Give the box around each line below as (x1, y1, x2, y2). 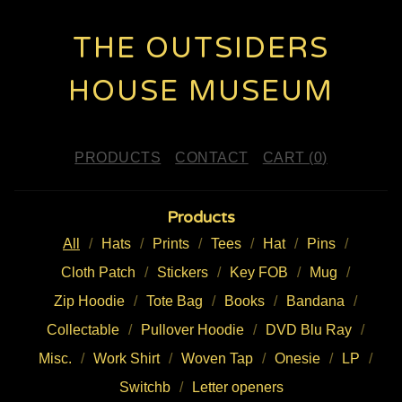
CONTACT (175, 150, 249, 165)
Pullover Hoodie (141, 322, 244, 337)
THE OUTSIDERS (73, 31, 329, 66)
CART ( (262, 150, 314, 165)
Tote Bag (146, 293, 203, 309)
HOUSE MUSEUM (68, 74, 334, 109)
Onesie (275, 351, 320, 366)
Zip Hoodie (54, 293, 125, 309)
